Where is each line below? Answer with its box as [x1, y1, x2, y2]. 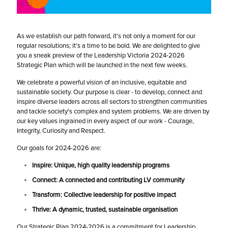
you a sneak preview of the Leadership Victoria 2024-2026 [17, 51, 185, 60]
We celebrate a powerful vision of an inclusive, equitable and [17, 78, 186, 87]
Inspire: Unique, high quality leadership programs [32, 161, 169, 169]
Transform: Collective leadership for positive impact [32, 190, 176, 199]
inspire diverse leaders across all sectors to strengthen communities [17, 97, 207, 106]
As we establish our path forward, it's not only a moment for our [17, 32, 195, 40]
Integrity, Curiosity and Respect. [17, 126, 105, 135]
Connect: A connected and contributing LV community [32, 176, 184, 184]
